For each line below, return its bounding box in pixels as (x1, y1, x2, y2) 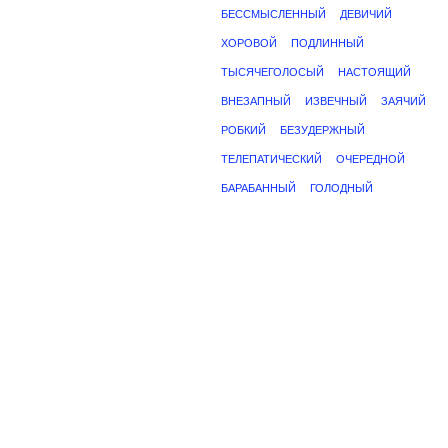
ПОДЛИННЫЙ (291, 37, 364, 49)
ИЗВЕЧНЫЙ (305, 95, 367, 107)
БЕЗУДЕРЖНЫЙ (280, 124, 365, 136)
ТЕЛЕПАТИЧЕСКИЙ (221, 153, 322, 165)
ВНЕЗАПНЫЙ (221, 95, 291, 107)
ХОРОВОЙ (221, 37, 277, 49)
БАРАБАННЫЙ (221, 182, 296, 194)
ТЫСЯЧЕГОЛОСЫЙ (221, 66, 324, 78)
